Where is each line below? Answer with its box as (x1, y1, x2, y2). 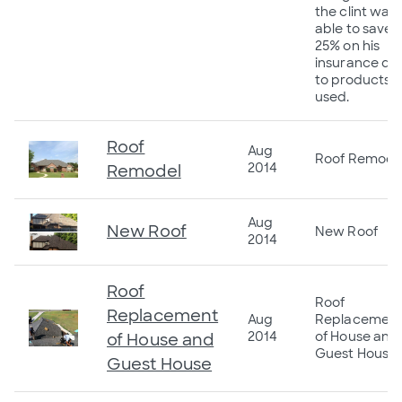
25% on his (315, 38, 380, 55)
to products (315, 72, 391, 89)
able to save (315, 21, 393, 38)
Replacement (107, 305, 219, 328)
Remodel (107, 161, 181, 183)
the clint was (315, 4, 397, 21)
